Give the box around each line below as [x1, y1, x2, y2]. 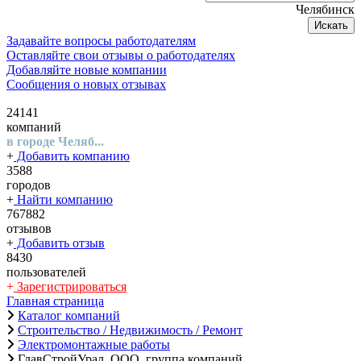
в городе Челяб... [6, 135, 104, 148]
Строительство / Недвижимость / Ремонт [18, 323, 243, 337]
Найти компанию [14, 193, 113, 206]
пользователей [6, 265, 86, 279]
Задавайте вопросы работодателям [115, 34, 196, 48]
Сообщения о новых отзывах [73, 77, 166, 91]
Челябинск [296, 2, 355, 16]
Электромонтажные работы [18, 338, 170, 351]
